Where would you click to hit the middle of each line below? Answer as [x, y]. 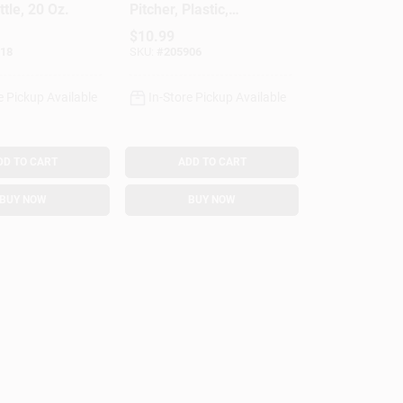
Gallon [151, 44]
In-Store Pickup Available [218, 97]
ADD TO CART [212, 162]
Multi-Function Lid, [190, 27]
